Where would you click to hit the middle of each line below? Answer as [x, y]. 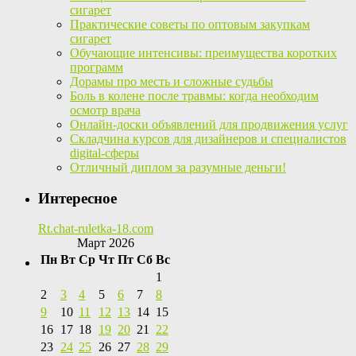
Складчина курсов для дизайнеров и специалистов [208, 138]
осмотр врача [105, 110]
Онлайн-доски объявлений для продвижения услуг [209, 124]
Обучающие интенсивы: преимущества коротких [203, 52]
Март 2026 [105, 243]
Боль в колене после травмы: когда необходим [194, 95]
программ [97, 67]
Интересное [77, 198]
